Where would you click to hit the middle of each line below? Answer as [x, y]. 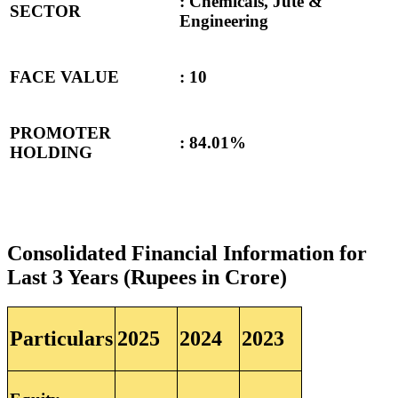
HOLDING [51, 153]
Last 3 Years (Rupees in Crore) [147, 277]
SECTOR [45, 12]
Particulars [61, 339]
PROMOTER [60, 133]
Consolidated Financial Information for [187, 253]
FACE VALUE [64, 77]
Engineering [224, 21]
